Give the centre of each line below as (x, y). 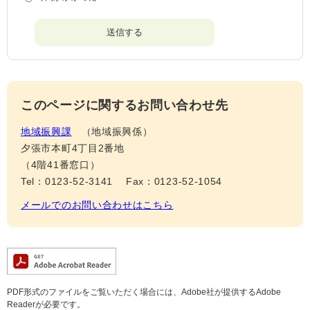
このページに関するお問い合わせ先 (125, 106)
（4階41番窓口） (61, 165)
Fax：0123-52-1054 (174, 182)
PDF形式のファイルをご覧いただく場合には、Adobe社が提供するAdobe (144, 292)
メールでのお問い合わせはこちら (97, 205)
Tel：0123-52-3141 (67, 182)
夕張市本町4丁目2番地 (73, 148)
